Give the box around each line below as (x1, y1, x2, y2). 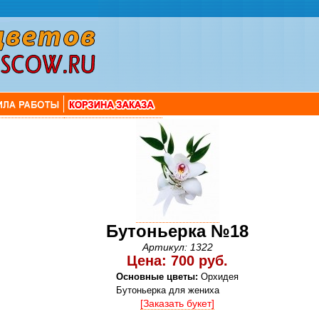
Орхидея (201, 271, 239, 282)
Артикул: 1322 (142, 241, 213, 253)
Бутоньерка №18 (106, 221, 249, 241)
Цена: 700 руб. (127, 253, 228, 268)
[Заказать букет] (140, 298, 214, 309)
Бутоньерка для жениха (116, 285, 219, 296)
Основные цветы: (116, 271, 198, 282)
